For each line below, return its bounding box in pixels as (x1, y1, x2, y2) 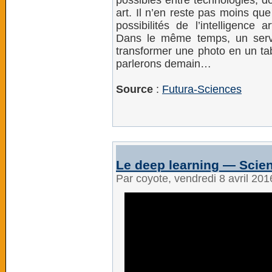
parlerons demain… (116, 57, 211, 70)
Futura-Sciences (162, 83, 242, 95)
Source (116, 83, 153, 95)
